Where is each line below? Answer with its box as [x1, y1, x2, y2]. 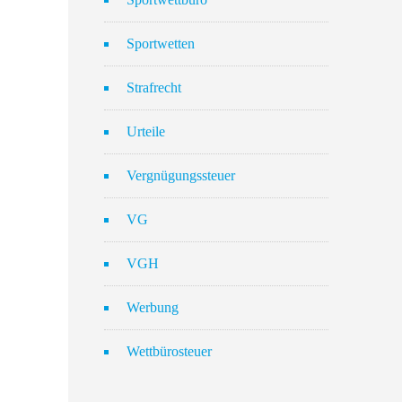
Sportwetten [127, 36, 195, 51]
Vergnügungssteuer [127, 168, 235, 183]
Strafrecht [127, 80, 181, 95]
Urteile [127, 124, 165, 139]
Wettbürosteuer [127, 344, 212, 359]
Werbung [127, 300, 179, 315]
